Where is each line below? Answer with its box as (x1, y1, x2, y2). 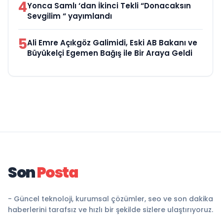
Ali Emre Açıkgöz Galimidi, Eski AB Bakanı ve (27, 37, 197, 48)
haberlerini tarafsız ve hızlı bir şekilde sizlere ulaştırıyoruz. (8, 204, 213, 215)
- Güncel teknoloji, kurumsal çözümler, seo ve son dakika (8, 193, 213, 204)
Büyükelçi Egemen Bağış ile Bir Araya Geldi (27, 47, 192, 58)
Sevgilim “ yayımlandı (27, 10, 112, 21)
